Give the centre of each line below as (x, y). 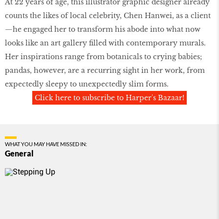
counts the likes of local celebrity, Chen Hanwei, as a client (108, 16)
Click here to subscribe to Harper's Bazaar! (109, 98)
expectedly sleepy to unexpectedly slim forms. (87, 84)
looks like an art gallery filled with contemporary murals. (105, 43)
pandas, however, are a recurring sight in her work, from (105, 71)
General (19, 153)
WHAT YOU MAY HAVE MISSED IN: (46, 144)
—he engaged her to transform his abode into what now (103, 30)
